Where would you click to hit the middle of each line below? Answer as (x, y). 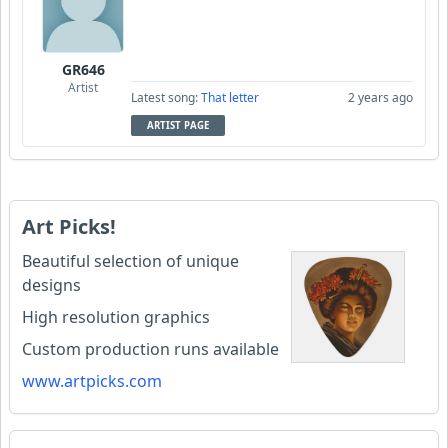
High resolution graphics (116, 317)
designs (51, 285)
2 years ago (380, 97)
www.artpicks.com (92, 381)
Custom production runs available (150, 349)
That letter (230, 97)
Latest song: (166, 97)
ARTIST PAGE (178, 125)
